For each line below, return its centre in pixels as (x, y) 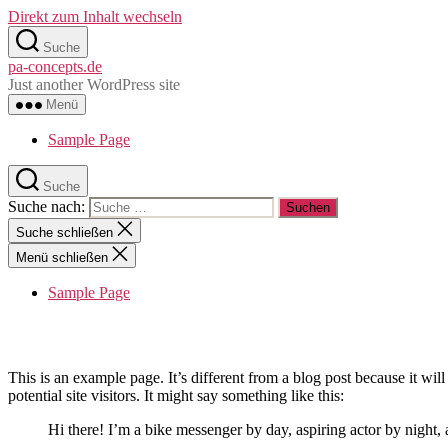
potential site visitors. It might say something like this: (176, 395)
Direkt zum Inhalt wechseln (95, 16)
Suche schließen (64, 232)
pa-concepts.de (55, 66)
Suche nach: (46, 206)
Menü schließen (62, 257)
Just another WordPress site (94, 84)
